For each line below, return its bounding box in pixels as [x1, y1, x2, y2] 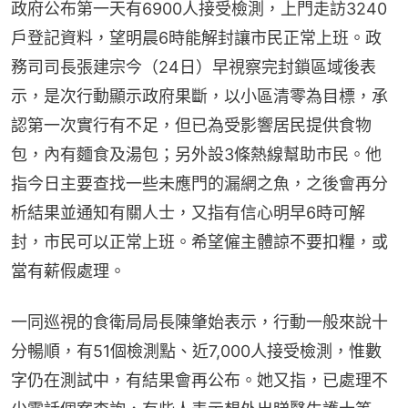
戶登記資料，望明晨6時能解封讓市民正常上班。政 [11, 27, 382, 47]
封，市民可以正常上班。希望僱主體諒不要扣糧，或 [11, 231, 388, 251]
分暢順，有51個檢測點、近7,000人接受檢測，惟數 [11, 341, 382, 361]
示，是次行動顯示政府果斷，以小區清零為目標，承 [11, 86, 388, 106]
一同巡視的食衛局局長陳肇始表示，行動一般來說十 [11, 311, 388, 331]
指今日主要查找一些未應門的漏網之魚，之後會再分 [11, 173, 388, 193]
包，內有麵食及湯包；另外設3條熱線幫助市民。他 [11, 144, 382, 164]
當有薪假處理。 [11, 260, 126, 280]
